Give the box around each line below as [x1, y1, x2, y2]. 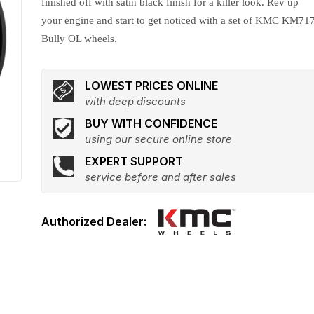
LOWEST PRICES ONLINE [85, 78, 219, 93]
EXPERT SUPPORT [85, 154, 184, 168]
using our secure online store [85, 132, 233, 146]
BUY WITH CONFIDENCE [85, 116, 218, 130]
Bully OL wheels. [41, 33, 118, 44]
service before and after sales [85, 170, 237, 184]
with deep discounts [85, 95, 186, 108]
